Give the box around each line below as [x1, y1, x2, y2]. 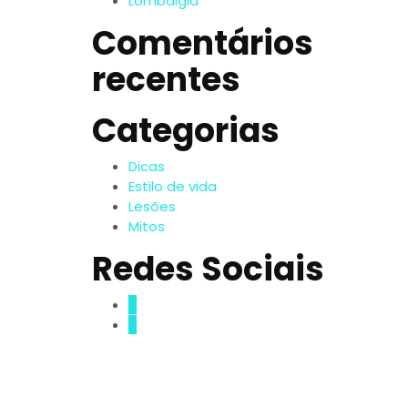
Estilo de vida [128, 176, 217, 196]
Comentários [92, 19, 313, 66]
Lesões [128, 196, 176, 216]
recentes [92, 56, 240, 103]
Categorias [92, 107, 280, 154]
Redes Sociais [92, 245, 324, 292]
